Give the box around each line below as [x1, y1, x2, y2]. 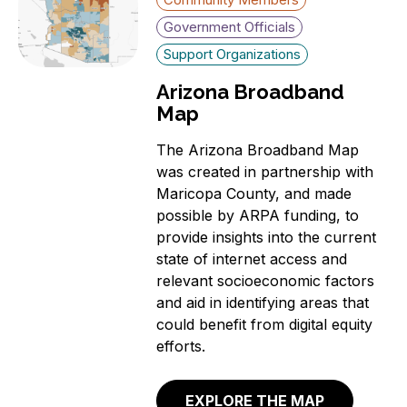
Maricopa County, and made [156, 184, 352, 203]
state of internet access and [156, 249, 348, 268]
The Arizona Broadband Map [156, 140, 360, 159]
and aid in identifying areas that [156, 293, 370, 312]
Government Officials [164, 17, 296, 35]
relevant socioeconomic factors [156, 271, 375, 290]
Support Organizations [164, 45, 302, 63]
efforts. [156, 336, 206, 355]
